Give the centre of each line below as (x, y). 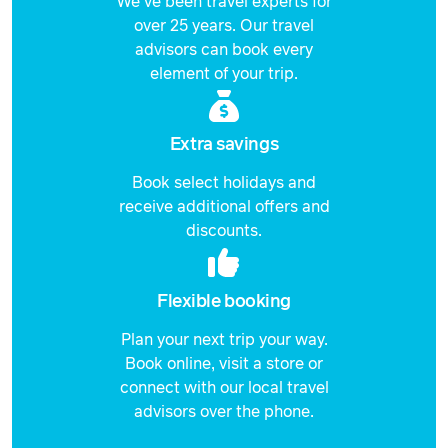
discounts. (224, 230)
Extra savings (224, 144)
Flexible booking (224, 301)
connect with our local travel (224, 387)
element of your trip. (224, 73)
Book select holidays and (224, 182)
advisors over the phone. (224, 411)
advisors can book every (224, 49)
